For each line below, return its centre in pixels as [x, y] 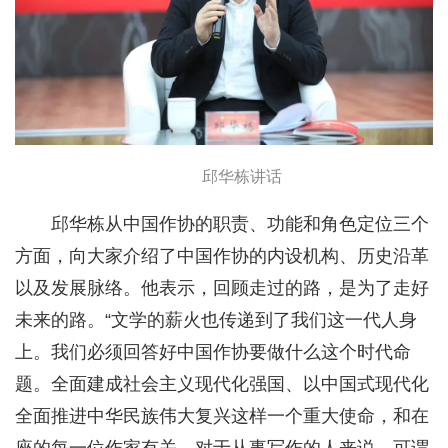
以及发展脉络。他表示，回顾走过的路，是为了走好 [222, 287]
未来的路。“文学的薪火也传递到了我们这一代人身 [216, 319]
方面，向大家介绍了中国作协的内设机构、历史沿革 [222, 255]
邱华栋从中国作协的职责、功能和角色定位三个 [240, 223]
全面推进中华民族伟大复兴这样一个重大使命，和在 [222, 415]
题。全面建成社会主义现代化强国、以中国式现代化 [222, 383]
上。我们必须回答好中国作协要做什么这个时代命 [213, 351]
